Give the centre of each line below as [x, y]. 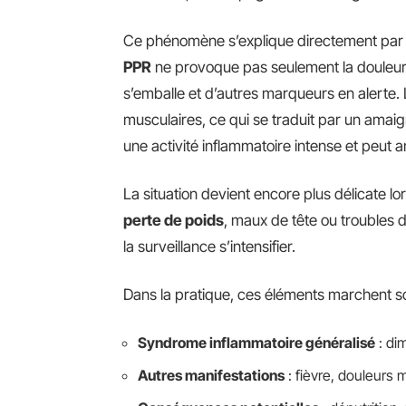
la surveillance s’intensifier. [209, 246]
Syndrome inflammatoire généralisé [256, 343]
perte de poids [174, 220]
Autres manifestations [211, 375]
